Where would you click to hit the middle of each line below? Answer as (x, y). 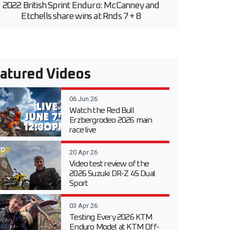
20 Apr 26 (84, 152)
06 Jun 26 (84, 99)
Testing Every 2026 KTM (111, 217)
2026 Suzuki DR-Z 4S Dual (112, 173)
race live (83, 130)
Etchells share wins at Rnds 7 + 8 (81, 16)
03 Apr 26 (84, 205)
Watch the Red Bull (102, 110)
